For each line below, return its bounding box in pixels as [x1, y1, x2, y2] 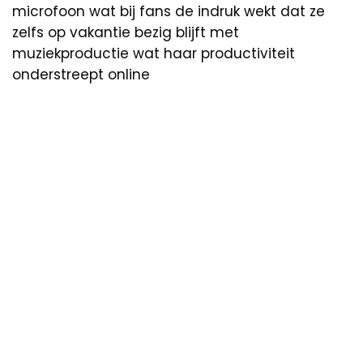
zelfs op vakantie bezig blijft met [12, 22, 239, 42]
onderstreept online [12, 64, 150, 84]
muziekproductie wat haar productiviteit [12, 43, 295, 63]
